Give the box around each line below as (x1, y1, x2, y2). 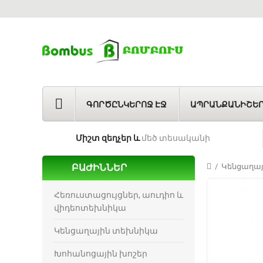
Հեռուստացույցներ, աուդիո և (54, 190, 183, 200)
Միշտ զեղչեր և (76, 133, 140, 143)
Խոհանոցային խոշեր (54, 248, 147, 258)
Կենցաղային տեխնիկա (54, 225, 158, 235)
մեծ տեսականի (140, 133, 210, 143)
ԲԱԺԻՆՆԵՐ (72, 161, 127, 173)
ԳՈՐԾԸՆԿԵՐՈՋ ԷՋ (86, 100, 167, 109)
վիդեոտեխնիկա (54, 203, 126, 213)
